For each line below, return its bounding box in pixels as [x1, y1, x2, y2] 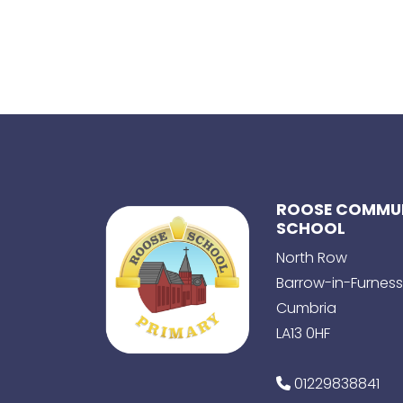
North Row [276, 246, 347, 268]
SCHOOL [276, 217, 345, 239]
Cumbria [276, 297, 336, 318]
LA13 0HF [276, 322, 330, 344]
